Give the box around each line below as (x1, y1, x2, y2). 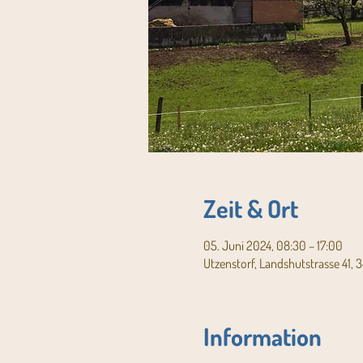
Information (203, 321, 322, 352)
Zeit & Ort (203, 193, 298, 224)
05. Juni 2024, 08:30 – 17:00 (203, 237, 343, 254)
